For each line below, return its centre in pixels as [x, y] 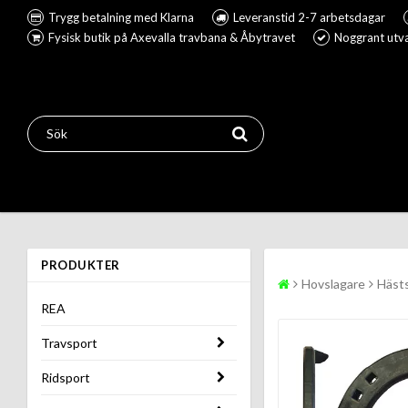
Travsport [69, 343]
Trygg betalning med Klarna [121, 17]
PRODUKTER [81, 265]
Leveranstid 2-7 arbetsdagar [309, 17]
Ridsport [66, 378]
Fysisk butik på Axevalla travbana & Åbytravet [172, 37]
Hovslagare [333, 284]
